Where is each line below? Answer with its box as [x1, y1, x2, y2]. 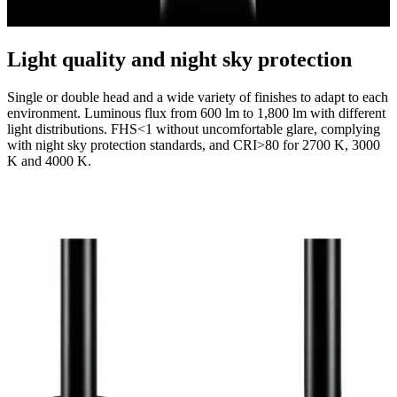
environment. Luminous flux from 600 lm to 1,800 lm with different [7, 105, 385, 121]
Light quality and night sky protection [7, 47, 352, 71]
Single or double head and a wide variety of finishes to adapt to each [7, 89, 388, 105]
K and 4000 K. [7, 152, 91, 168]
